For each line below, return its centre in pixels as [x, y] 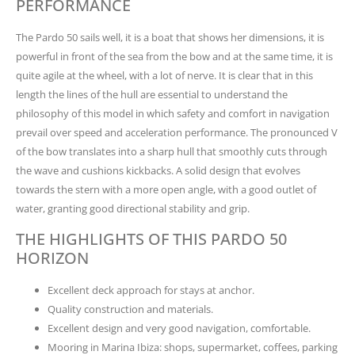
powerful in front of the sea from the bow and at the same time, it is [174, 57]
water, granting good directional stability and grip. [133, 209]
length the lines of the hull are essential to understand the [152, 95]
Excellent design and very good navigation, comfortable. [179, 328]
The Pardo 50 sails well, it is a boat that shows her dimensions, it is [170, 38]
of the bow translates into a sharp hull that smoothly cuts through [172, 152]
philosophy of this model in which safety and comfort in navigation [173, 114]
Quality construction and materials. [130, 309]
